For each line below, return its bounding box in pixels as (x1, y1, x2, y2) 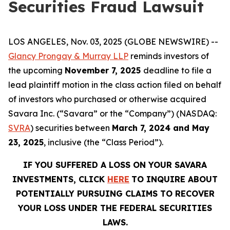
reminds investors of (128, 51, 209, 61)
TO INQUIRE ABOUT (131, 174, 218, 184)
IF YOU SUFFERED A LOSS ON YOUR (23, 160, 175, 170)
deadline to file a (143, 65, 212, 75)
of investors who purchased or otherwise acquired (8, 94, 206, 104)
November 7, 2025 (65, 65, 143, 75)
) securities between (30, 123, 112, 133)
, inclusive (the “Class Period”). (44, 137, 163, 147)
